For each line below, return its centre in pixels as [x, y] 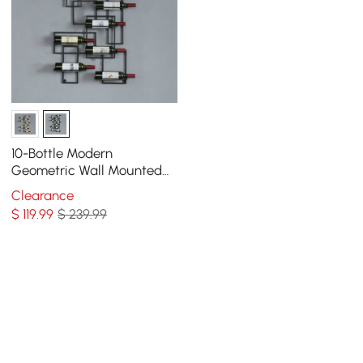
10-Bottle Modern [62, 154]
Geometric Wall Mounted [87, 171]
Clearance [43, 195]
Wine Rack [43, 188]
